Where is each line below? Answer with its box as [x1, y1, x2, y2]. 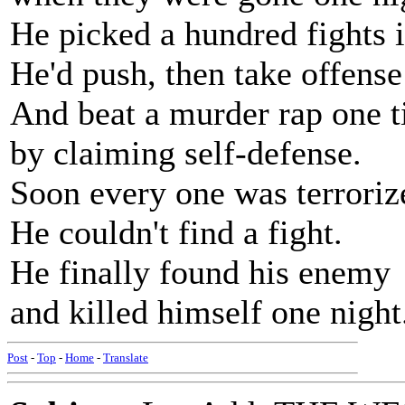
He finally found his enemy [10, 253, 391, 291]
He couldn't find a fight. [10, 213, 343, 251]
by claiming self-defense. [10, 134, 362, 172]
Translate [103, 351, 148, 364]
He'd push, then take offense [10, 54, 402, 92]
